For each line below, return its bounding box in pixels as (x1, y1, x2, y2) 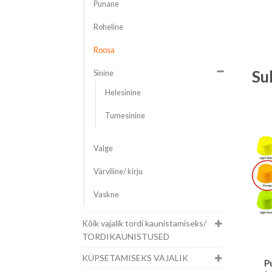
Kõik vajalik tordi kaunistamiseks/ (81, 218, 206, 229)
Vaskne (93, 190, 119, 200)
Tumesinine (104, 111, 145, 121)
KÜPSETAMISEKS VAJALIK (81, 253, 188, 263)
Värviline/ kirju (93, 167, 143, 177)
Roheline (93, 22, 123, 32)
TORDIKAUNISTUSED (81, 231, 169, 242)
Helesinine (104, 88, 141, 98)
